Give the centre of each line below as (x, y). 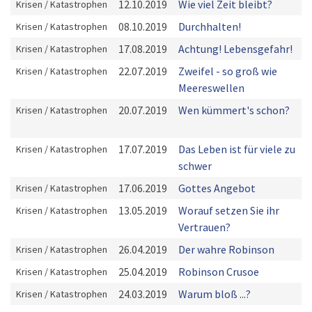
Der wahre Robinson (226, 249)
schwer (195, 166)
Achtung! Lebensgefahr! (235, 49)
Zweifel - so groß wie (228, 71)
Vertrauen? (204, 227)
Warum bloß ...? (214, 294)
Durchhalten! (210, 26)
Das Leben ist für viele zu (237, 149)
